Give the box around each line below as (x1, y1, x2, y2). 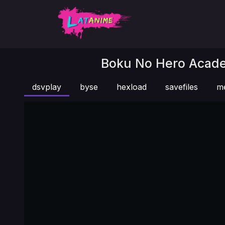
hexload (117, 82, 147, 92)
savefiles (165, 82, 198, 92)
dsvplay (32, 82, 61, 92)
